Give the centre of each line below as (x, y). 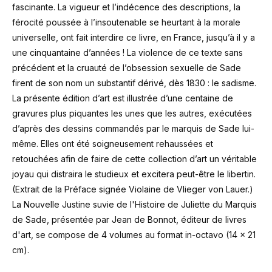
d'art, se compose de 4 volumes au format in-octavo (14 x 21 (134, 235)
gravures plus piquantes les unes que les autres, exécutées (132, 113)
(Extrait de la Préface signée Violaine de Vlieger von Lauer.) (133, 189)
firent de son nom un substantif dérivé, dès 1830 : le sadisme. (134, 83)
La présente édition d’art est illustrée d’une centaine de (123, 98)
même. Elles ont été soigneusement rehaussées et (113, 144)
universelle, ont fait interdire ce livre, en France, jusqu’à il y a (134, 37)
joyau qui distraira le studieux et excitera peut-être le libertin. (134, 174)
